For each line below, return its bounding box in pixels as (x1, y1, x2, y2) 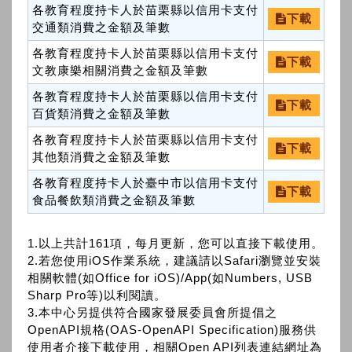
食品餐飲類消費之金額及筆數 (32, 193, 196, 207)
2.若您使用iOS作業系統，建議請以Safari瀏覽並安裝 (27, 254, 321, 267)
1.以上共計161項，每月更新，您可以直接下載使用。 (27, 236, 324, 250)
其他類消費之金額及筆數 (32, 150, 170, 163)
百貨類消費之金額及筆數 (32, 107, 170, 120)
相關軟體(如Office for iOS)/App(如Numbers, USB (27, 271, 313, 284)
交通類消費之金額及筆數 (32, 20, 170, 34)
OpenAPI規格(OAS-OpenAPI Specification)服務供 (27, 323, 317, 336)
